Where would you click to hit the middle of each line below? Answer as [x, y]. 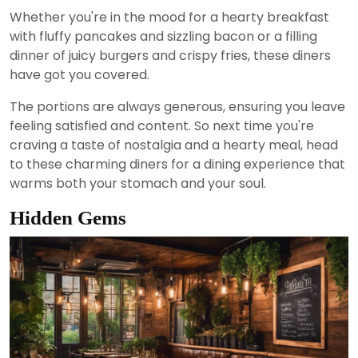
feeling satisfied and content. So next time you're [162, 126]
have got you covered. [80, 75]
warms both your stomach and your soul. [138, 184]
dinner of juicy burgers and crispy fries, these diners [170, 56]
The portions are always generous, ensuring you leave [177, 107]
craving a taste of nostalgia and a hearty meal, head [174, 145]
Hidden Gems [68, 218]
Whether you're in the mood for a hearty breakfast [169, 18]
